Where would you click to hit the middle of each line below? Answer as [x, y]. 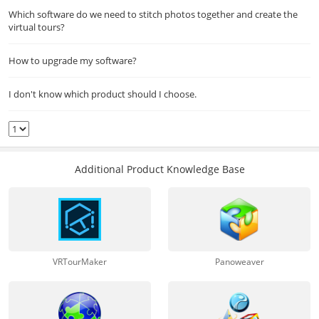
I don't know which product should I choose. [103, 94]
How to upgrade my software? [73, 61]
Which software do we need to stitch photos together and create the [153, 14]
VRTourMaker [80, 262]
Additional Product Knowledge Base [159, 169]
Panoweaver [239, 262]
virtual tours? [37, 27]
